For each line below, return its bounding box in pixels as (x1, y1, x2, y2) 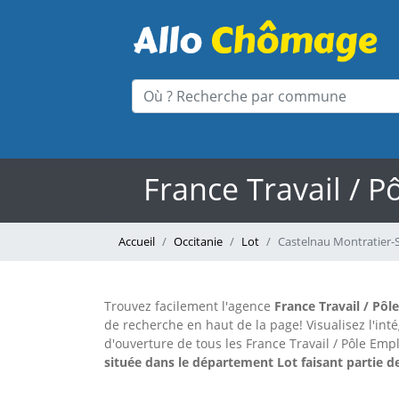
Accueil (118, 232, 155, 249)
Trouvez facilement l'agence (104, 297, 274, 314)
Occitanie (174, 232, 223, 249)
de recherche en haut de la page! (104, 315, 303, 333)
